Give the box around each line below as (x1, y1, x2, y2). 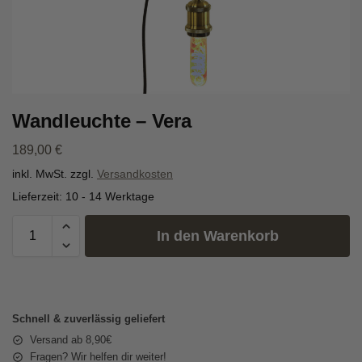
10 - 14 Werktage (65, 190, 154, 203)
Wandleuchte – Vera (12, 110, 192, 133)
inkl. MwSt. (12, 167, 67, 180)
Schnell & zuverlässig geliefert (12, 312, 165, 325)
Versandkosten (97, 167, 173, 180)
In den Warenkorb (156, 227, 279, 244)
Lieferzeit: (12, 190, 65, 203)
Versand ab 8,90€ (30, 333, 112, 346)
